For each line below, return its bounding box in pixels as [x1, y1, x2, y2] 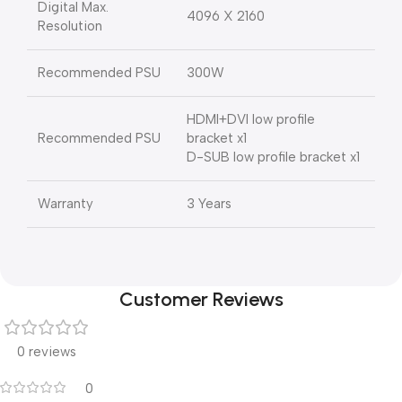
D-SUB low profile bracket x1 [187, 149, 360, 165]
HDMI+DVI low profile [187, 111, 315, 127]
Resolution [38, 18, 102, 34]
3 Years [187, 196, 232, 212]
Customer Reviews [118, 287, 284, 311]
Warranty [38, 196, 93, 212]
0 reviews [17, 344, 76, 360]
